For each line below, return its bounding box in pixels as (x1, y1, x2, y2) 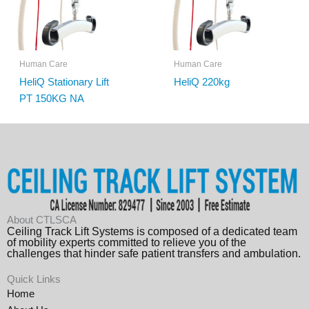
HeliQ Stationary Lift (19, 76, 109, 88)
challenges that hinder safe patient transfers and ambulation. (7, 248, 301, 260)
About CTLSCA (7, 215, 77, 226)
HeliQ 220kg (173, 76, 230, 88)
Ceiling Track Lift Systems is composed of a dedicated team (7, 226, 297, 238)
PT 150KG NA (19, 92, 84, 105)
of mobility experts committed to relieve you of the (7, 237, 246, 249)
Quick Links (7, 274, 61, 286)
